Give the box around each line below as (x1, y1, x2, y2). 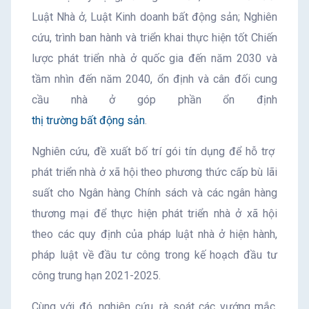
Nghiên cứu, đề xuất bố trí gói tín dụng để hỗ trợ (32, 145, 277, 159)
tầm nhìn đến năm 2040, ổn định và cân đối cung (32, 72, 277, 86)
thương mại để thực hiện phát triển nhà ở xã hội (32, 207, 277, 221)
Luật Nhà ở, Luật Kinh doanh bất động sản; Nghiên (32, 10, 277, 24)
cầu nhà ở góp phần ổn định (32, 93, 277, 107)
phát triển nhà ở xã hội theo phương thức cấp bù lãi (32, 166, 277, 179)
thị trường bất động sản (32, 114, 145, 128)
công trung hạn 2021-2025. (32, 269, 161, 283)
